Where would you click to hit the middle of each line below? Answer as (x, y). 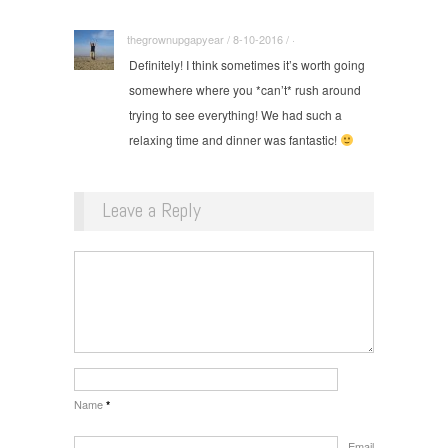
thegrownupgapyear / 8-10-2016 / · (211, 38)
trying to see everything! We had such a (235, 114)
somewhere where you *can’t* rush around (245, 89)
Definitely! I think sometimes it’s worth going (247, 64)
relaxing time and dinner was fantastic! (234, 139)
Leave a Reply (151, 209)
